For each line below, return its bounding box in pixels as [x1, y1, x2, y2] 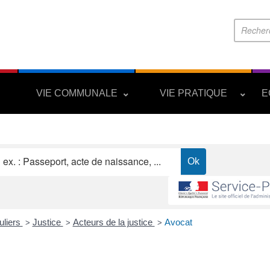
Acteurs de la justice [72, 216, 155, 227]
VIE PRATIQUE [159, 87, 227, 98]
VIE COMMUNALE [36, 87, 118, 98]
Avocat [164, 216, 192, 227]
